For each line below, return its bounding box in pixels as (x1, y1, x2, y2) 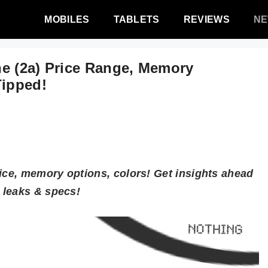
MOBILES (44, 14, 90, 25)
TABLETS (113, 14, 160, 25)
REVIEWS (183, 14, 230, 25)
